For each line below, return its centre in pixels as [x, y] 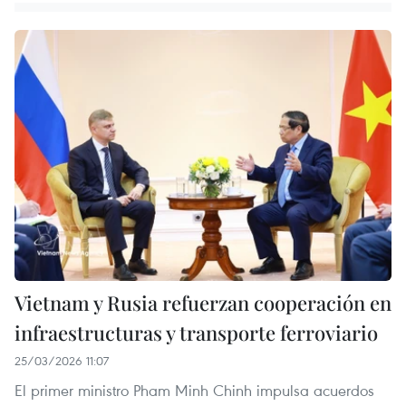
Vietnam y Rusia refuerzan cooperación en [203, 303]
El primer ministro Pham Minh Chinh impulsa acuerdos [194, 391]
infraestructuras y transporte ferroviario [196, 333]
